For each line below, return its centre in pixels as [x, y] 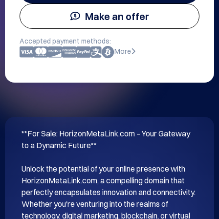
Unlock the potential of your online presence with [103, 169]
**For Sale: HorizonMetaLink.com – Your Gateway [106, 133]
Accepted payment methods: [65, 41]
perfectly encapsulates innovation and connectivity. [109, 192]
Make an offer [117, 16]
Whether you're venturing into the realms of [95, 204]
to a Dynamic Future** [59, 145]
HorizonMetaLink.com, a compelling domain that [103, 180]
